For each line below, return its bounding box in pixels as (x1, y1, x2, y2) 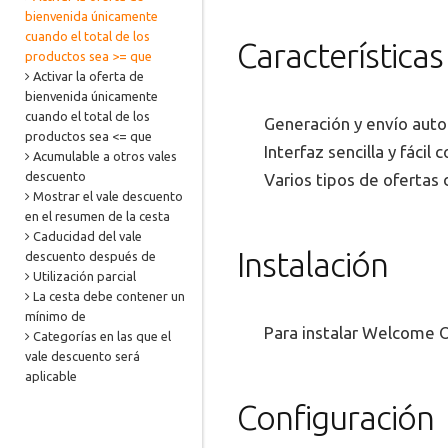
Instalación (237, 245, 389, 283)
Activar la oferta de (33, 69, 144, 83)
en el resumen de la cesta (25, 209, 170, 223)
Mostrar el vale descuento (33, 189, 183, 203)
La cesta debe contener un (33, 289, 185, 303)
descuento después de (25, 249, 156, 263)
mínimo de (25, 309, 86, 323)
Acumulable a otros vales (33, 149, 177, 163)
